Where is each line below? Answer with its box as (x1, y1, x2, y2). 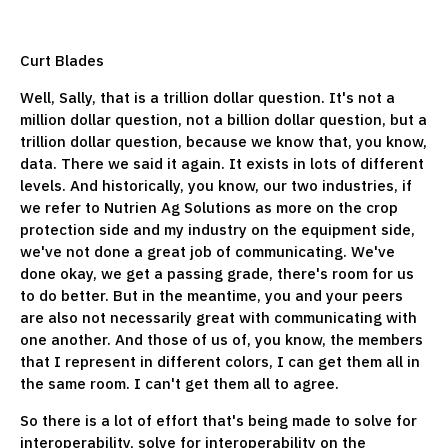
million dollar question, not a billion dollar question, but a (20, 109, 427, 129)
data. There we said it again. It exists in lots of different (20, 153, 424, 173)
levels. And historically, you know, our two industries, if (20, 175, 412, 195)
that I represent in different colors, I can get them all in (20, 351, 420, 371)
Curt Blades (20, 50, 108, 70)
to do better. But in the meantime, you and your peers (20, 285, 403, 305)
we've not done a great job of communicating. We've (20, 241, 395, 261)
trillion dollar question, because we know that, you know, (20, 131, 427, 151)
